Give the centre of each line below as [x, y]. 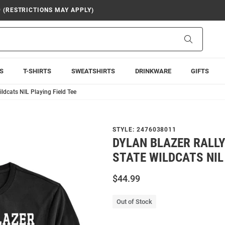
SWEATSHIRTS [93, 71]
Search [203, 39]
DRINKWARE [153, 71]
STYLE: [125, 130]
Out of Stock [134, 202]
